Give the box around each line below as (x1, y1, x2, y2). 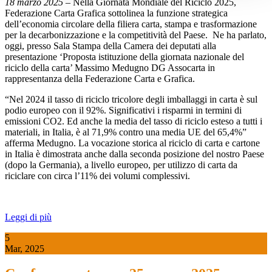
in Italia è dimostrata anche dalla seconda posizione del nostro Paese (5, 148, 264, 159)
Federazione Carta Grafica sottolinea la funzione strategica (5, 7, 228, 18)
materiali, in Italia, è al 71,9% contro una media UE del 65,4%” (5, 126, 246, 137)
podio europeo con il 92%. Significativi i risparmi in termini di (5, 104, 242, 115)
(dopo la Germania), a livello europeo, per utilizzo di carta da (5, 159, 237, 170)
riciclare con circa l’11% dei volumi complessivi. (5, 170, 190, 181)
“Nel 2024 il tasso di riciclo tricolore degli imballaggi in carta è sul (5, 93, 257, 104)
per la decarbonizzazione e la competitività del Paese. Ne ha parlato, (5, 29, 267, 40)
